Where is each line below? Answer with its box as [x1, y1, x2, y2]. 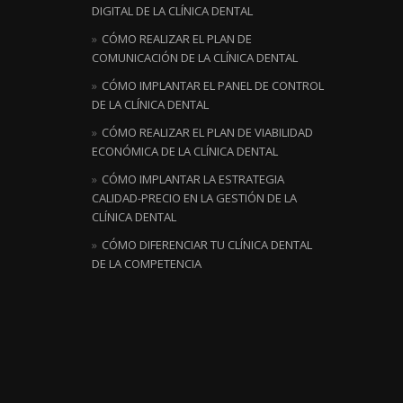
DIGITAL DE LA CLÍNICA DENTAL [92, 3, 253, 19]
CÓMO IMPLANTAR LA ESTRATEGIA [102, 171, 284, 187]
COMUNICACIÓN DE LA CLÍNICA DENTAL [92, 49, 298, 66]
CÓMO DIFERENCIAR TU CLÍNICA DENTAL [102, 237, 312, 253]
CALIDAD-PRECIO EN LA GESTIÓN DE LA [92, 190, 297, 206]
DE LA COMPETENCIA [92, 255, 201, 272]
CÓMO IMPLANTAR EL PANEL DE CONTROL [102, 77, 324, 94]
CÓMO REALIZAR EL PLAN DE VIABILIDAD [102, 124, 313, 140]
